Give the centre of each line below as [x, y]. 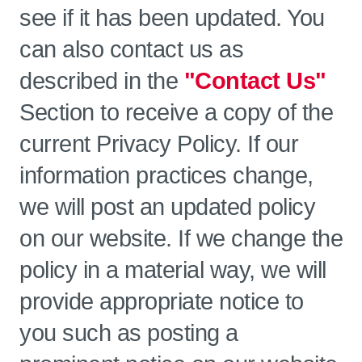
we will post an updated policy [167, 207]
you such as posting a [129, 333]
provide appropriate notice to [162, 301]
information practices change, [166, 175]
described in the [102, 81]
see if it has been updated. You [172, 18]
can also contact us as [131, 49]
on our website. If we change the [181, 238]
